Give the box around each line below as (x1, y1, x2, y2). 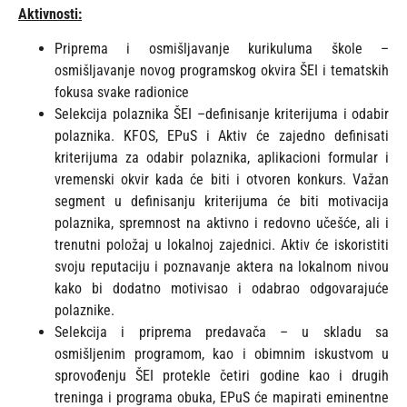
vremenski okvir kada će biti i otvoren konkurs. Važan (55, 171, 389, 189)
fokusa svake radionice (55, 84, 189, 102)
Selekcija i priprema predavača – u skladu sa (55, 323, 389, 342)
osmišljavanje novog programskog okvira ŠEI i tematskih (55, 62, 389, 80)
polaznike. (55, 302, 114, 320)
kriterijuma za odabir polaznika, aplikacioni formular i (55, 149, 389, 167)
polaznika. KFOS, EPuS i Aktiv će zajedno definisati (55, 127, 389, 145)
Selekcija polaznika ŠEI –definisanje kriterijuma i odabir (55, 105, 389, 124)
